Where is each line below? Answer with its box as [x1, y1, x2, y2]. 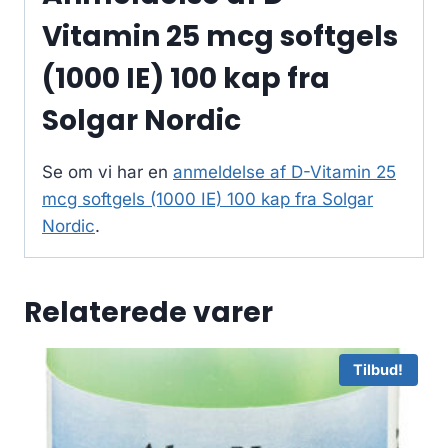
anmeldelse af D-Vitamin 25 [173, 162, 396, 183]
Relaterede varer [24, 293, 273, 333]
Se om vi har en [42, 162, 173, 183]
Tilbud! [353, 360, 404, 379]
